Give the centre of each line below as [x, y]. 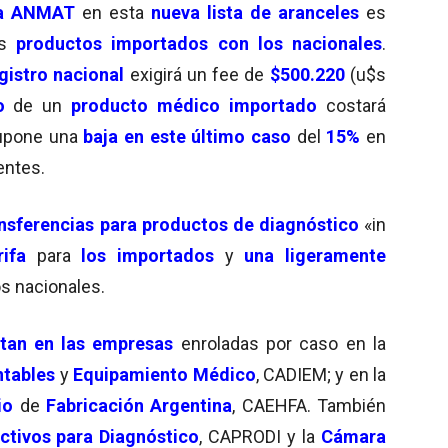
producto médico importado [194, 105]
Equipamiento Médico [164, 374]
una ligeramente [315, 255]
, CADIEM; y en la [321, 374]
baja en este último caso [187, 136]
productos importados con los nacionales [199, 43]
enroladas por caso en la [280, 343]
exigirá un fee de [199, 74]
